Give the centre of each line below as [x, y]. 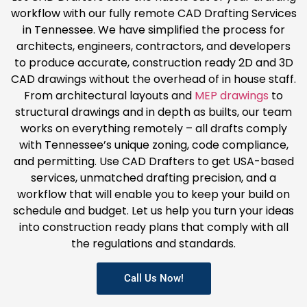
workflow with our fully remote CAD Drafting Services [153, 14]
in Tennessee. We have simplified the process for [153, 30]
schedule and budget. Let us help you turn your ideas [153, 211]
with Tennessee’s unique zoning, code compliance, [153, 145]
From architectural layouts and [109, 96]
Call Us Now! [153, 278]
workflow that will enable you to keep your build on [153, 195]
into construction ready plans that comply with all [153, 228]
